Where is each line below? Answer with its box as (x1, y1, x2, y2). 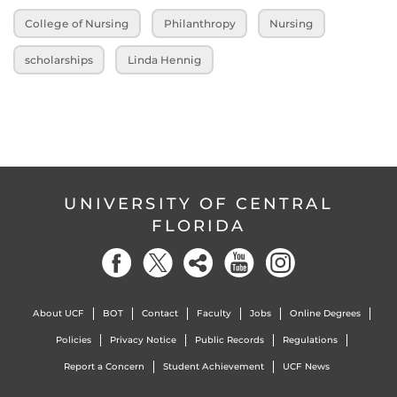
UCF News (283, 361, 330, 372)
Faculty (196, 307, 231, 319)
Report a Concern (64, 361, 144, 372)
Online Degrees (289, 307, 361, 319)
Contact (141, 307, 178, 319)
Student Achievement (163, 361, 264, 372)
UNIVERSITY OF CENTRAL (64, 194, 333, 214)
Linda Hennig (127, 52, 202, 66)
